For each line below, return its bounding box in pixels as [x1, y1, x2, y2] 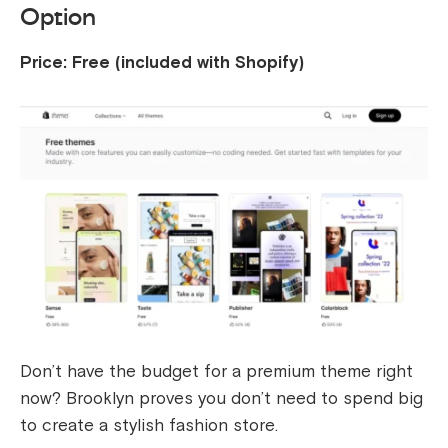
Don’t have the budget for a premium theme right [20, 360, 413, 382]
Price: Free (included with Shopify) [20, 51, 304, 73]
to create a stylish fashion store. [20, 414, 278, 436]
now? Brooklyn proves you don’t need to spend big [20, 387, 423, 409]
